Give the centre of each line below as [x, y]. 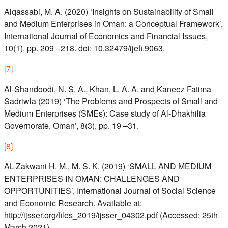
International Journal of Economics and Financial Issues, [106, 36]
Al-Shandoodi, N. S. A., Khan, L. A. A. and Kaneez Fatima [108, 89]
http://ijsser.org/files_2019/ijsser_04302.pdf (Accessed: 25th [111, 215]
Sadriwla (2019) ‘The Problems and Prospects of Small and [111, 101]
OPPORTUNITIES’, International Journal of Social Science [110, 191]
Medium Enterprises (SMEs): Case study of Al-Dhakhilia [105, 113]
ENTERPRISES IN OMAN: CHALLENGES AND [92, 179]
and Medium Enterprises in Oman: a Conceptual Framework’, [113, 24]
